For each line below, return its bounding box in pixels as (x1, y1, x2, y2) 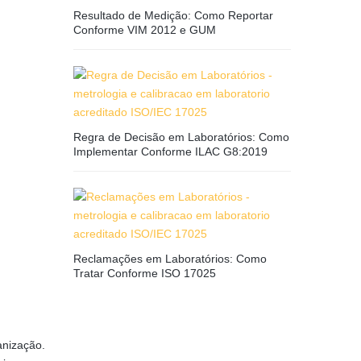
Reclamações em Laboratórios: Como (73, 252, 267, 265)
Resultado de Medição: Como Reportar (73, 9, 273, 22)
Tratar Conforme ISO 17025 (73, 267, 216, 280)
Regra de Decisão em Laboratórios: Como (73, 131, 289, 143)
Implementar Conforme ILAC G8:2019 (73, 145, 268, 158)
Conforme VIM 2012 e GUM (73, 23, 216, 36)
